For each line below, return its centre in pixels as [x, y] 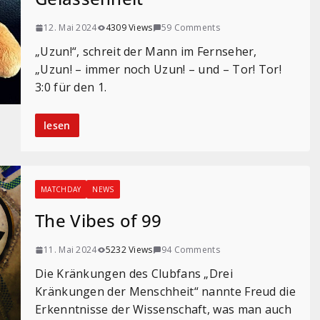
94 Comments [190, 250]
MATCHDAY [61, 189]
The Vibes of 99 [99, 220]
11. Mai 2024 [70, 250]
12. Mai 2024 [70, 27]
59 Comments [190, 27]
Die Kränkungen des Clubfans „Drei [134, 274]
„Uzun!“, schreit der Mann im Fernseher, [146, 51]
